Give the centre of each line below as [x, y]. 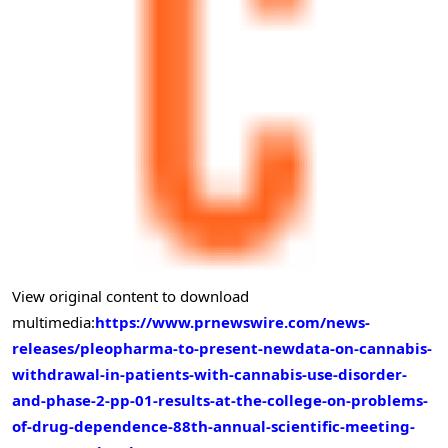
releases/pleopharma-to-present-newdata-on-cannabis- [222, 347]
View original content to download [130, 295]
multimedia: [53, 321]
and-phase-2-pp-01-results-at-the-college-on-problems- [220, 399]
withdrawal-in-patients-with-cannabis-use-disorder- [209, 373]
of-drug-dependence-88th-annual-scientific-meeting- [213, 425]
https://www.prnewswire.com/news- [232, 321]
